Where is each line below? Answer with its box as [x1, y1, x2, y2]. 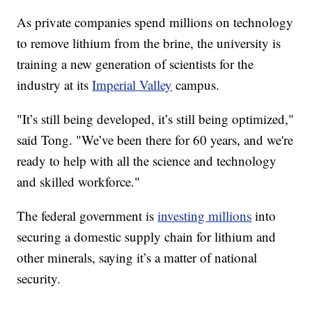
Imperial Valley [92, 75, 173, 93]
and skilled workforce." [17, 172, 141, 190]
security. [17, 269, 61, 287]
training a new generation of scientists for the [17, 54, 254, 72]
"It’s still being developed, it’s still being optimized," [17, 109, 295, 127]
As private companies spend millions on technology [17, 13, 294, 31]
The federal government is [17, 206, 158, 224]
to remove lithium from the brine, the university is [17, 33, 281, 52]
